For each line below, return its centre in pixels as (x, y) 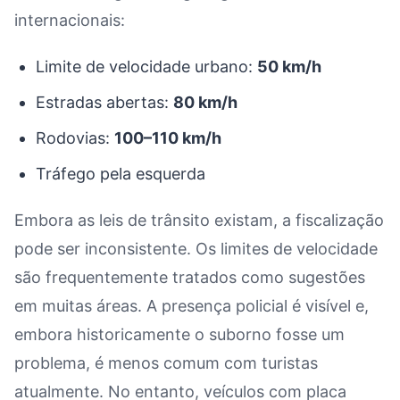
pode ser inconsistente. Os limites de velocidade (196, 249)
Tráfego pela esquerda (121, 174)
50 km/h (289, 67)
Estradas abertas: (104, 102)
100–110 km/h (168, 138)
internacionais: (70, 20)
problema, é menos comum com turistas (166, 363)
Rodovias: (75, 138)
